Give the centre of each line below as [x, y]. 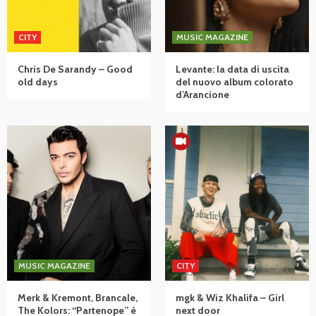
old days [38, 81]
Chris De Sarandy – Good [75, 69]
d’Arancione [202, 94]
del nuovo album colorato [235, 81]
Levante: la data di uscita [232, 69]
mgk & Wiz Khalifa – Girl [230, 297]
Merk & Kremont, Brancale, [78, 297]
